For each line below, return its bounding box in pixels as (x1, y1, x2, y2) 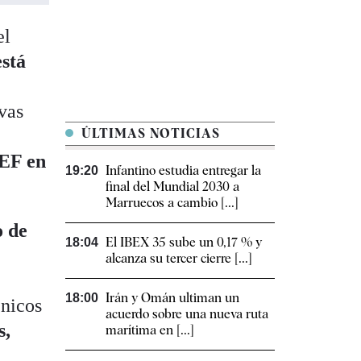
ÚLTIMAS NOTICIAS (77, 126, 220, 142)
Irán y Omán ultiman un (106, 290, 239, 306)
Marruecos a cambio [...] (106, 195, 239, 211)
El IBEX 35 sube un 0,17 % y (106, 234, 262, 251)
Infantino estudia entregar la (106, 163, 261, 179)
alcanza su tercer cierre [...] (106, 251, 252, 267)
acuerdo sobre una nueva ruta (106, 306, 268, 322)
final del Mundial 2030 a (106, 179, 239, 195)
